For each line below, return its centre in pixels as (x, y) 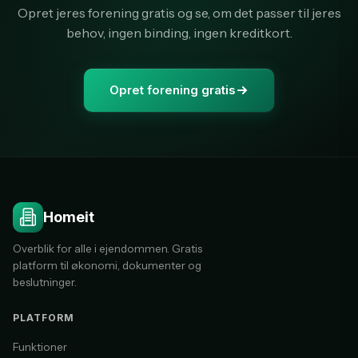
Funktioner (40, 347)
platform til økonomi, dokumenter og (107, 265)
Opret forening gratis (173, 90)
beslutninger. (45, 282)
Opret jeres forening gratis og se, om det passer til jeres (179, 13)
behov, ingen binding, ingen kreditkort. (179, 33)
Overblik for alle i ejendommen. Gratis (107, 249)
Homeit (69, 217)
